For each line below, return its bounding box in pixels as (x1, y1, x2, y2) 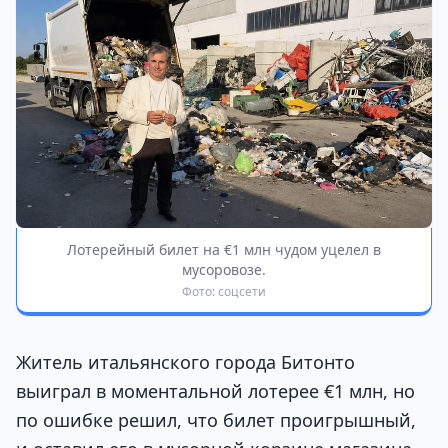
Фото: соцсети (182, 283, 266, 301)
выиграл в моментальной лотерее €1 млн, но (16, 379, 415, 404)
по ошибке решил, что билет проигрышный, (16, 408, 416, 433)
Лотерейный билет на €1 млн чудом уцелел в (67, 240, 381, 260)
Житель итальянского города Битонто (16, 350, 355, 375)
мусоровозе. (182, 260, 266, 280)
